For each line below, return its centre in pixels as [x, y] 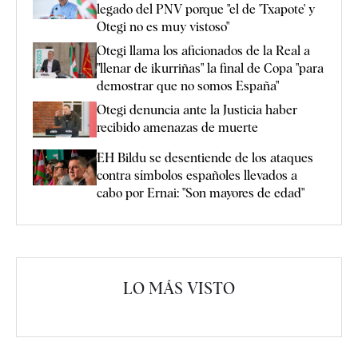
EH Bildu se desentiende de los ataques [205, 157]
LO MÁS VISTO [179, 288]
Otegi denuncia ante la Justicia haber [197, 109]
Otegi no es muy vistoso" [163, 26]
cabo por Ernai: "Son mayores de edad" [201, 193]
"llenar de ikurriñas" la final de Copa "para [210, 68]
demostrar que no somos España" [188, 86]
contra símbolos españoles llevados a [197, 175]
